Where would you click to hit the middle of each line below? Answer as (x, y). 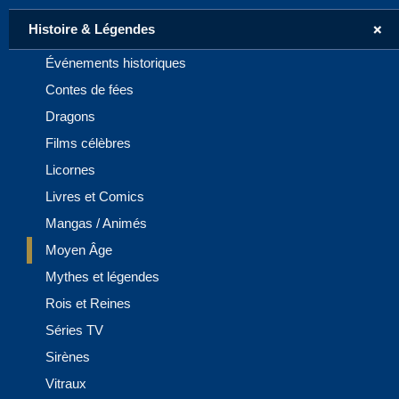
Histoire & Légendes (92, 28)
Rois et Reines (88, 303)
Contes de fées (90, 89)
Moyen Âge (79, 249)
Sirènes (68, 356)
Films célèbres (88, 142)
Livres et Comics (95, 196)
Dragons (70, 116)
